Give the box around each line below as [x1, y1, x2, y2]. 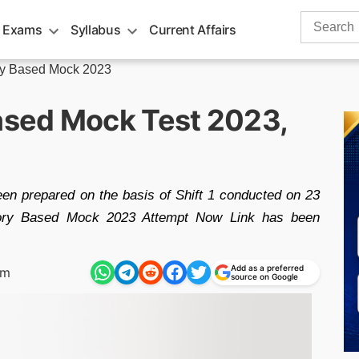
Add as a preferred [231, 263, 304, 272]
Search [300, 13, 341, 26]
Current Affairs [149, 22, 236, 38]
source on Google [231, 272, 298, 281]
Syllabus [71, 22, 121, 38]
